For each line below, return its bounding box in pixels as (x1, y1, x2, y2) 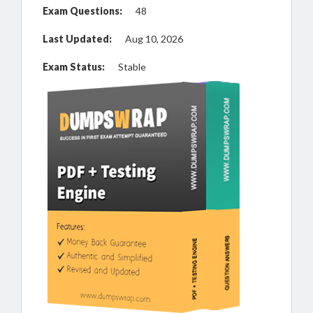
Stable (118, 61, 146, 73)
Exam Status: (43, 61, 105, 73)
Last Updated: (43, 33, 112, 45)
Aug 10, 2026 (125, 33, 183, 45)
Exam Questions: (43, 5, 122, 17)
